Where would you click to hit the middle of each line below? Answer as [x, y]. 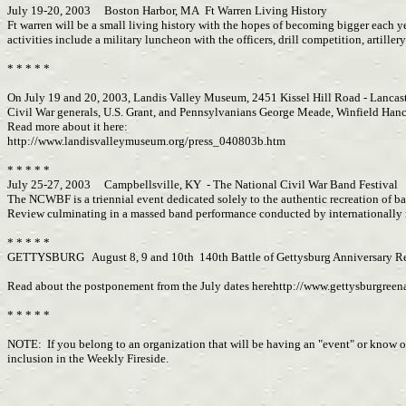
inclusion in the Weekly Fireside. [89, 358]
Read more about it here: [68, 126]
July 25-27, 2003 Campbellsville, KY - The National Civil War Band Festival [203, 184]
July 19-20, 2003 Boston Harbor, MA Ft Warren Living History [167, 10]
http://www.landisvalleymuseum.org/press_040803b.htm [146, 141]
